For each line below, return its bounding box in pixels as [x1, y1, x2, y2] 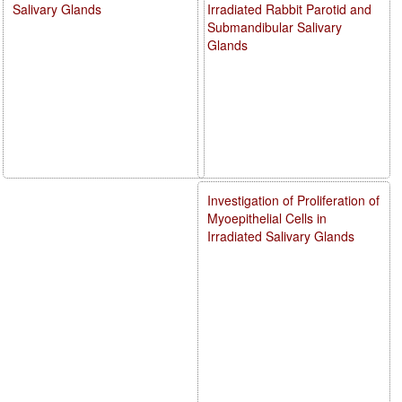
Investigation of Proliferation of [207, 190, 380, 209]
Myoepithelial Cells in [207, 208, 328, 227]
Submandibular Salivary [207, 17, 343, 36]
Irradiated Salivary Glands [207, 226, 355, 245]
